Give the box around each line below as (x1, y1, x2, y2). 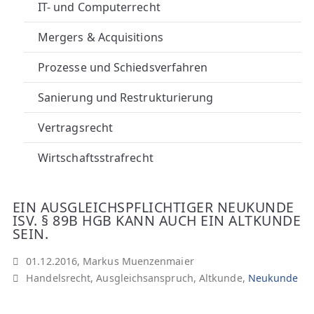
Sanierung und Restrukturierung (38, 90, 214, 105)
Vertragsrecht (38, 120, 114, 135)
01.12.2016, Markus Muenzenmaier (26, 254, 194, 268)
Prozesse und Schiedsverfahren (38, 60, 208, 75)
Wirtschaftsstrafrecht (38, 150, 153, 165)
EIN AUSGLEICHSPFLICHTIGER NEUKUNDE (13, 198, 294, 217)
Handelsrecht (26, 271, 91, 285)
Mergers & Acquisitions (38, 29, 163, 45)
